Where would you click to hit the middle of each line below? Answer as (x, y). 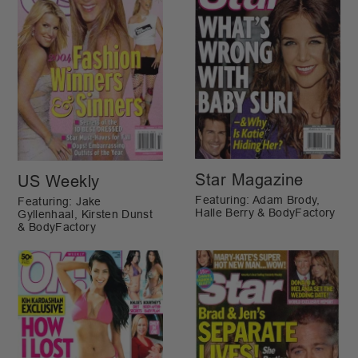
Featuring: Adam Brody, (258, 201)
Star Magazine (249, 180)
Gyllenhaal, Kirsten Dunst (85, 214)
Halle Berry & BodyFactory (265, 213)
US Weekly (59, 181)
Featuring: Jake (60, 201)
